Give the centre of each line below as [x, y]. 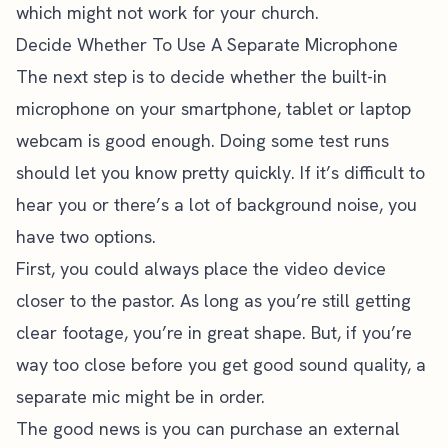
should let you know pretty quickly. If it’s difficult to [220, 172]
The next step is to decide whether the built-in [201, 76]
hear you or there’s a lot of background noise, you [216, 204]
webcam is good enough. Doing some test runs [202, 140]
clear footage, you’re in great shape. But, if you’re [214, 332]
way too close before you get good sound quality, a [221, 364]
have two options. [86, 236]
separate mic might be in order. [140, 396]
